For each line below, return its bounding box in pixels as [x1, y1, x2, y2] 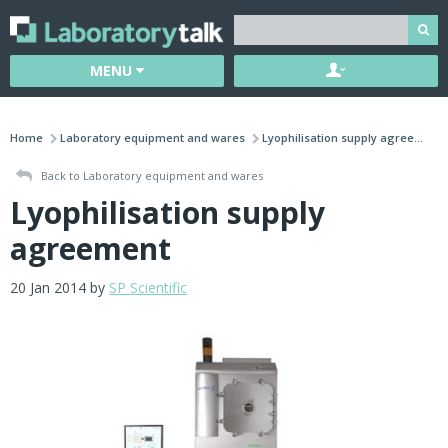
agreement [10, 228, 171, 270]
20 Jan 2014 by [10, 278, 109, 298]
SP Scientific [109, 278, 187, 298]
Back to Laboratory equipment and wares [38, 168, 263, 183]
